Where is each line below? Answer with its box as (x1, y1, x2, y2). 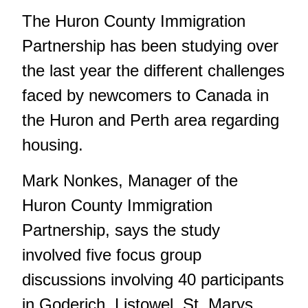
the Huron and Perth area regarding (22, 110, 279, 129)
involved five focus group (22, 245, 201, 264)
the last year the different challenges (22, 60, 285, 80)
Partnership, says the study (22, 220, 220, 239)
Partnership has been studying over (22, 36, 278, 55)
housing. (22, 135, 83, 154)
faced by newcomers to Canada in (22, 85, 269, 104)
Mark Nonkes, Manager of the (22, 170, 238, 190)
